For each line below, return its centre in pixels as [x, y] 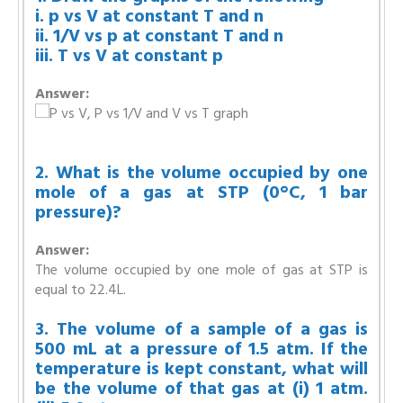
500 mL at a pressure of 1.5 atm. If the [201, 349]
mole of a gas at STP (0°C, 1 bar [201, 193]
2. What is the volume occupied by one [201, 173]
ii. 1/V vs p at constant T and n [159, 36]
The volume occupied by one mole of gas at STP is [201, 270]
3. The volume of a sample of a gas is [201, 329]
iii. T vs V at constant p [129, 56]
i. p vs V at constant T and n [149, 16]
